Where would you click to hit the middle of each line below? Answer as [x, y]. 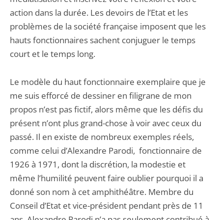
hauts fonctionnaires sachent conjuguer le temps [103, 40]
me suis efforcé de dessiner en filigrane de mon [101, 96]
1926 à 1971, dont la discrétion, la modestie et [98, 164]
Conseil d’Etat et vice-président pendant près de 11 [107, 206]
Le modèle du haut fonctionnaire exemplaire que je [108, 82]
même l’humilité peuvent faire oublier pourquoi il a [107, 178]
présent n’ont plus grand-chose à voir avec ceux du [106, 123]
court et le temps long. [53, 54]
